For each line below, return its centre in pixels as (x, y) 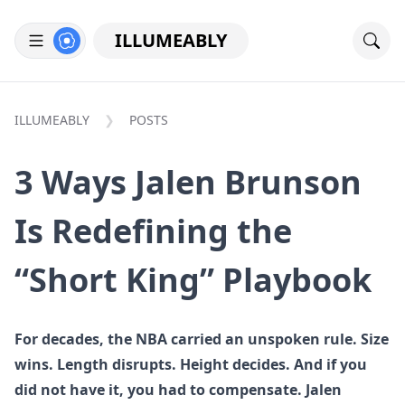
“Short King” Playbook (193, 280)
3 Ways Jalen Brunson (188, 182)
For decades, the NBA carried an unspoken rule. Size (202, 339)
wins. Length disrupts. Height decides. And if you (191, 364)
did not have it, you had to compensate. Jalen (178, 390)
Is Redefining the (153, 231)
